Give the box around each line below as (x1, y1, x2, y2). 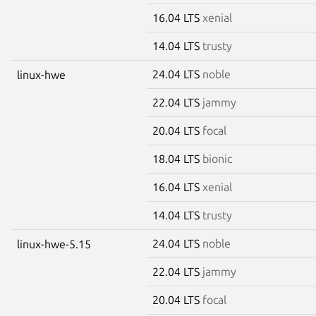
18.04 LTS (152, 152, 202, 165)
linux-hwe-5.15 (17, 237, 91, 250)
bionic (202, 152, 232, 165)
